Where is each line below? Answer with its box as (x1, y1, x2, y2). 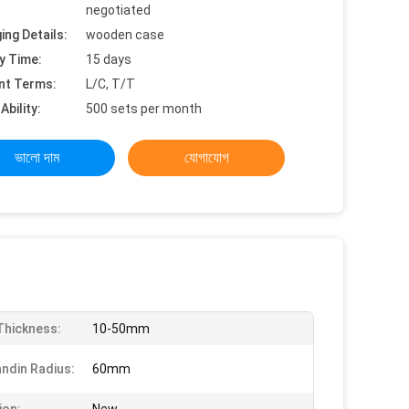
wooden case (86, 27, 164, 42)
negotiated (86, 3, 151, 17)
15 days (86, 52, 131, 67)
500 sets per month (86, 101, 202, 116)
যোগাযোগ (184, 149, 229, 166)
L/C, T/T (86, 77, 135, 91)
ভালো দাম (14, 149, 59, 166)
